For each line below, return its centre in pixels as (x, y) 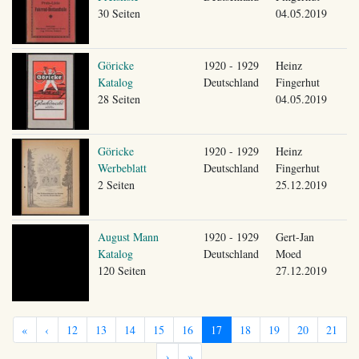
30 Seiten (119, 13)
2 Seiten (116, 184)
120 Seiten (121, 270)
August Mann (128, 236)
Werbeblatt (122, 167)
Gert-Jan (294, 236)
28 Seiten (119, 99)
